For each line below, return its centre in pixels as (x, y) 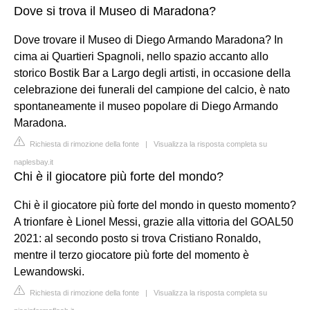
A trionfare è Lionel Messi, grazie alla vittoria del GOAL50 (154, 221)
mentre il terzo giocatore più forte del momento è (131, 255)
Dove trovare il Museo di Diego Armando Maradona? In (148, 39)
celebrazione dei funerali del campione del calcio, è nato (152, 89)
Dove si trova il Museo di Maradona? (115, 11)
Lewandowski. (49, 271)
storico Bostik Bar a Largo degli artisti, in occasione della (152, 73)
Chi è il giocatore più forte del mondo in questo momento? (155, 205)
